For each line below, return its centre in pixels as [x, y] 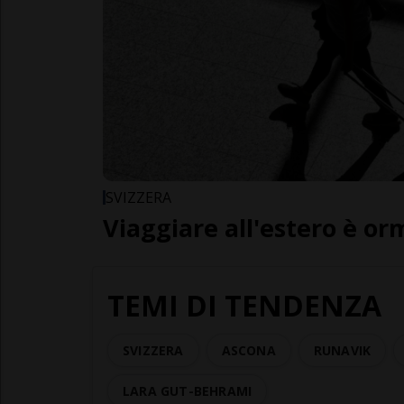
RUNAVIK [342, 350]
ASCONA [248, 350]
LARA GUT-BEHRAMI [188, 390]
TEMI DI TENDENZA [244, 305]
